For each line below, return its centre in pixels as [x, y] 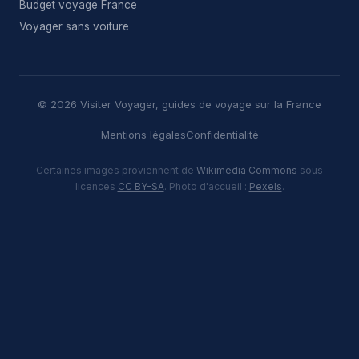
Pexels [265, 186]
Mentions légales [143, 135]
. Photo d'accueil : [206, 186]
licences [96, 186]
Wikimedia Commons [247, 170]
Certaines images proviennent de [116, 170]
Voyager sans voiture [74, 26]
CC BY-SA [141, 186]
